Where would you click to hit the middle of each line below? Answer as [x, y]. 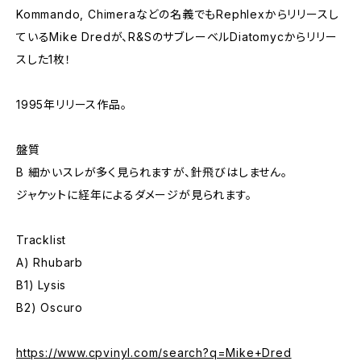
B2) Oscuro [50, 307]
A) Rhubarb [50, 262]
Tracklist [41, 240]
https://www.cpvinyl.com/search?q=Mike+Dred [154, 353]
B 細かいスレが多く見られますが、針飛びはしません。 [152, 172]
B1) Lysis [41, 285]
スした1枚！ [44, 59]
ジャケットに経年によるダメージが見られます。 [134, 195]
